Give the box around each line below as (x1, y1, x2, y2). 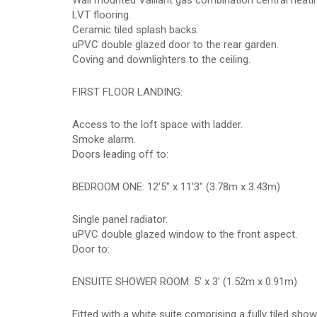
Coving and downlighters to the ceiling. (72, 53, 250, 66)
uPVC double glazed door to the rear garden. (72, 38, 279, 51)
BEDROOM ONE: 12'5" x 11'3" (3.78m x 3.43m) (72, 180, 280, 193)
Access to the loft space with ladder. (72, 118, 243, 131)
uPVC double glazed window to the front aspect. (72, 228, 297, 241)
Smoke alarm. (72, 133, 136, 146)
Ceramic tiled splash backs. (72, 23, 199, 36)
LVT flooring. (72, 8, 131, 21)
